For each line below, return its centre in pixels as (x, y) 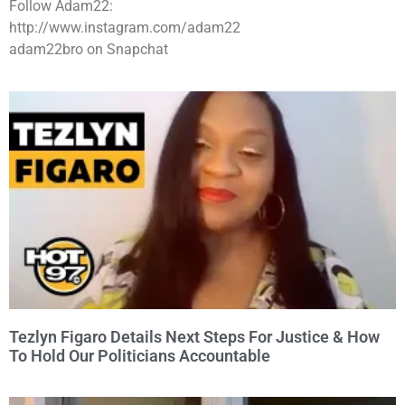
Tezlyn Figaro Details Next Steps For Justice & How (194, 337)
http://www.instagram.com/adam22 (125, 27)
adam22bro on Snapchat (89, 49)
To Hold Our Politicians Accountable (140, 356)
